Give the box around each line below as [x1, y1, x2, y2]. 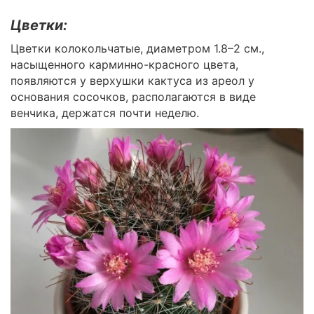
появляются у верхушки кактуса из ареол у [11, 74, 254, 88]
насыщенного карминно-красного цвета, [11, 57, 238, 72]
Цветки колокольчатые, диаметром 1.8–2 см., [11, 41, 264, 56]
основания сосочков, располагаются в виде [11, 90, 256, 104]
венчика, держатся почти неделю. [11, 106, 203, 121]
